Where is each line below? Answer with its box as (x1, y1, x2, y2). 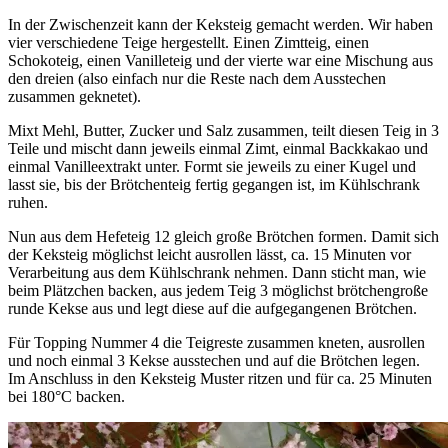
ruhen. (8, 193, 48, 211)
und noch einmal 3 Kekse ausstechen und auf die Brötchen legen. (8, 351, 420, 369)
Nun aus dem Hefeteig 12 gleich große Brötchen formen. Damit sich (8, 227, 439, 245)
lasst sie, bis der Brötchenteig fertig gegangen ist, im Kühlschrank (8, 175, 420, 193)
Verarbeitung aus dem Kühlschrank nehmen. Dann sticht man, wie (8, 263, 426, 281)
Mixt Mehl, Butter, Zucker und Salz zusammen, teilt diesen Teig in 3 (8, 121, 439, 139)
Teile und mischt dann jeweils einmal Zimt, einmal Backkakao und (8, 139, 428, 157)
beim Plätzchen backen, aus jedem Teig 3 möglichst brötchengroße (8, 281, 428, 299)
